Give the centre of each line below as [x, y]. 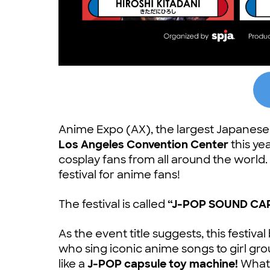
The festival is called [113, 204]
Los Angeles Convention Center [143, 144]
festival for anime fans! [119, 174]
